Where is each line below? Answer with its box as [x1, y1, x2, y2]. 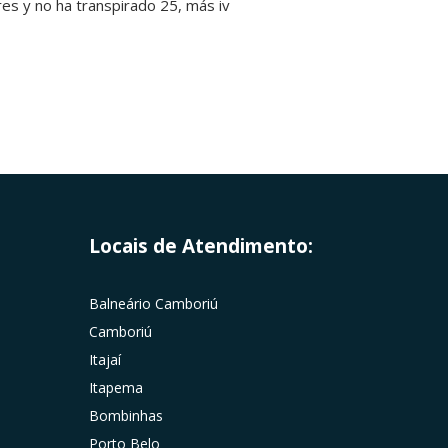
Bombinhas [89, 406, 164, 426]
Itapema [89, 378, 144, 398]
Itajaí [89, 350, 122, 370]
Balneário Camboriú [89, 294, 219, 314]
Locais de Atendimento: [89, 232, 314, 259]
